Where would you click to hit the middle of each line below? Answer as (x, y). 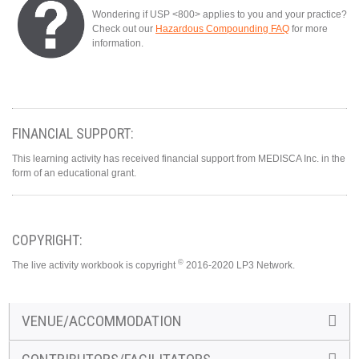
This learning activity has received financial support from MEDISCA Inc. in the (179, 158)
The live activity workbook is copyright (95, 265)
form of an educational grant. (74, 173)
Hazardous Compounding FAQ (222, 28)
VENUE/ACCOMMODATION (102, 321)
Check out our (124, 28)
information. (118, 43)
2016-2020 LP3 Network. (239, 265)
